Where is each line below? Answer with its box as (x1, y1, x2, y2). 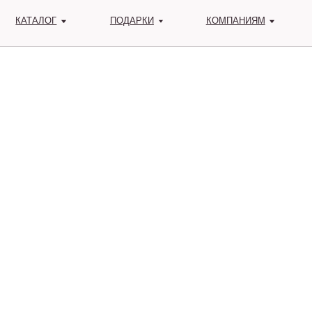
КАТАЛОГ (13, 13, 51, 24)
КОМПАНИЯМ (183, 13, 237, 24)
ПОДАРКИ (97, 13, 138, 24)
